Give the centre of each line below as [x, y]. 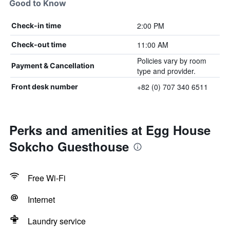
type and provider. [166, 71]
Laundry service [57, 221]
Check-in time [36, 25]
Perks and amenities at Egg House [110, 130]
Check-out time [39, 44]
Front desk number [45, 87]
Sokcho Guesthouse [69, 146]
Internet [41, 199]
